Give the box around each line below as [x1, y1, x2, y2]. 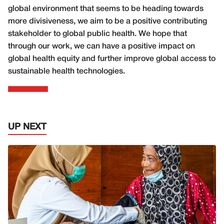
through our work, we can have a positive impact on [8, 42, 195, 50]
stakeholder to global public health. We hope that [8, 30, 187, 37]
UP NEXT [8, 122, 46, 131]
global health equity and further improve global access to [8, 55, 215, 62]
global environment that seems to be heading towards [8, 5, 203, 12]
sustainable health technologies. [8, 67, 125, 75]
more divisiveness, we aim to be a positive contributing [8, 17, 207, 25]
